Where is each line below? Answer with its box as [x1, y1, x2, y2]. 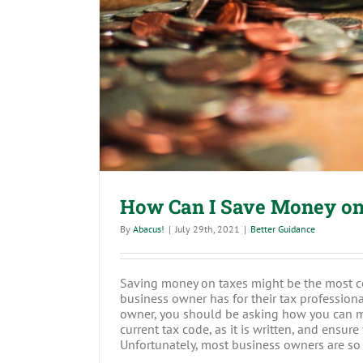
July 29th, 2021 [175, 222, 240, 235]
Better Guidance [250, 222, 315, 235]
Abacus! [133, 222, 164, 235]
